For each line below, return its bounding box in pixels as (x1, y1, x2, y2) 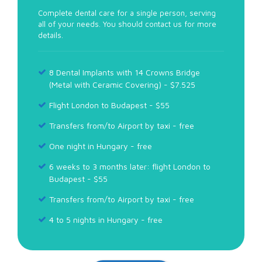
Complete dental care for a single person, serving (38, 8, 216, 18)
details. (38, 30, 63, 40)
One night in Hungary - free (49, 140, 152, 151)
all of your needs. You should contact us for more (38, 19, 216, 29)
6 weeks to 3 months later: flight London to (49, 161, 211, 171)
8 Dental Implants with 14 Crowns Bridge (49, 67, 200, 77)
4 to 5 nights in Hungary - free (49, 214, 163, 225)
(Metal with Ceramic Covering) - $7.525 (49, 79, 195, 89)
